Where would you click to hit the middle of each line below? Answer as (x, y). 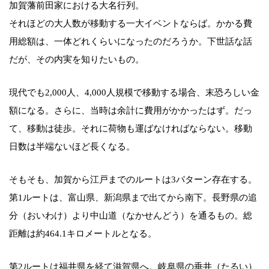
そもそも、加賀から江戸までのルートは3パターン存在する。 (133, 180)
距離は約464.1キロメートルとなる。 (83, 234)
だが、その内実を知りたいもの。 (77, 60)
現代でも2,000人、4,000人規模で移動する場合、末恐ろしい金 (134, 93)
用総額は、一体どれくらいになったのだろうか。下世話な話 (131, 42)
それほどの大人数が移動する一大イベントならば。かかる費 (131, 24)
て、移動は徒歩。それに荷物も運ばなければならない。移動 (131, 129)
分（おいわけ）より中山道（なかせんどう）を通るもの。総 (131, 216)
